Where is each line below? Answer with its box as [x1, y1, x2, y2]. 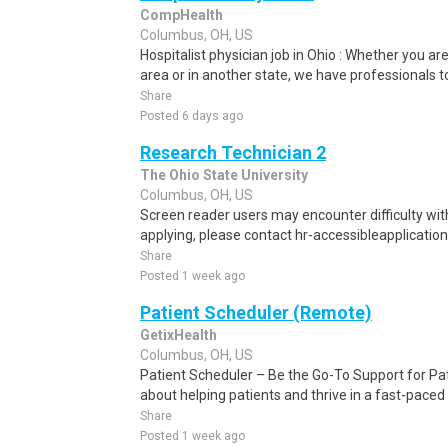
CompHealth [140, 7, 223, 23]
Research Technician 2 [140, 142, 326, 163]
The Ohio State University [140, 167, 308, 183]
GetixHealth [140, 327, 217, 343]
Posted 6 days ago [140, 109, 243, 123]
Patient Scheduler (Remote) [140, 302, 372, 323]
